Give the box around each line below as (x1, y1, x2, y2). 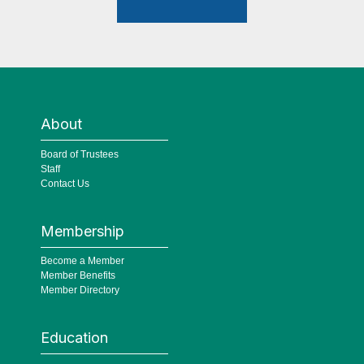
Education (41, 329, 108, 347)
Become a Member (41, 255, 124, 267)
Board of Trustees (41, 148, 119, 160)
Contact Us (41, 177, 89, 189)
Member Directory (41, 284, 119, 297)
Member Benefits (41, 270, 115, 282)
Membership (41, 222, 124, 240)
